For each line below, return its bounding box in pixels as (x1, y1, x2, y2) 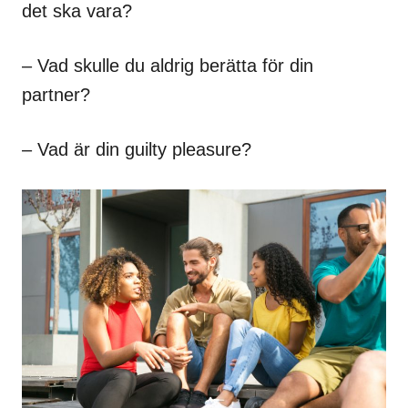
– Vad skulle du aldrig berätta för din (22, 55, 313, 76)
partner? (22, 84, 90, 105)
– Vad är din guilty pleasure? (22, 138, 251, 159)
